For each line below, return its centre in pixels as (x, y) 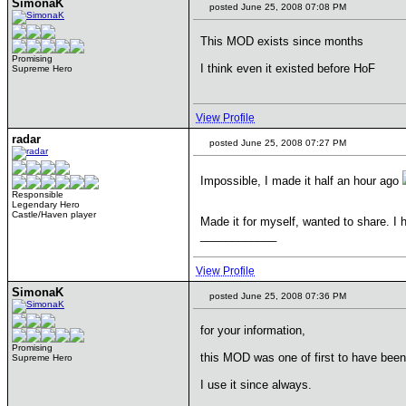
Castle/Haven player (54, 214)
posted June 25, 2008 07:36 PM (276, 296)
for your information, (253, 330)
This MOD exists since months (282, 41)
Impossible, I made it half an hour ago (301, 181)
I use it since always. (256, 385)
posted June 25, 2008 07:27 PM (276, 143)
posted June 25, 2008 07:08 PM (276, 7)
